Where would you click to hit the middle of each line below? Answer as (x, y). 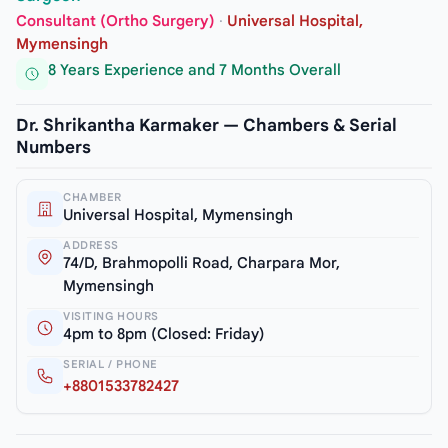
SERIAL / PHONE (110, 363)
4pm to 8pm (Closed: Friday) (164, 333)
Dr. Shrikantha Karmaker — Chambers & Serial (206, 125)
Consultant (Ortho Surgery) (115, 21)
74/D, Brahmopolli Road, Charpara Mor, (201, 262)
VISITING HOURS (111, 315)
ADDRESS (91, 244)
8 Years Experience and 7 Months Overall (194, 69)
